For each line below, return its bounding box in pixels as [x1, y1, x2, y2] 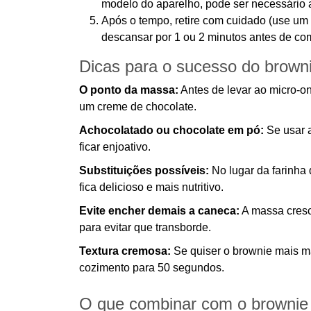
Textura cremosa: [79, 245, 171, 257]
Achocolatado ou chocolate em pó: [79, 124, 264, 136]
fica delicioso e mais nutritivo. [79, 181, 224, 193]
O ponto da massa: [79, 84, 178, 96]
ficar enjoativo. [79, 141, 151, 153]
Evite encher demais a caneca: [79, 205, 239, 217]
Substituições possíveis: [79, 165, 209, 176]
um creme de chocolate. [79, 101, 196, 112]
